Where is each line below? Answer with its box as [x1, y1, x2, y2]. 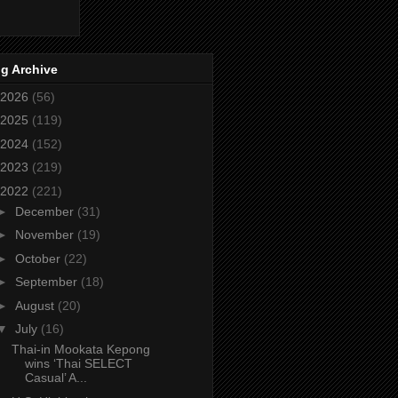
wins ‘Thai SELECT [24, 356, 132, 371]
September [14, 275, 81, 290]
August [14, 298, 58, 313]
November [14, 227, 77, 243]
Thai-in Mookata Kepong [11, 342, 150, 357]
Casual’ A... [24, 370, 87, 386]
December [14, 203, 77, 219]
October [14, 251, 64, 266]
